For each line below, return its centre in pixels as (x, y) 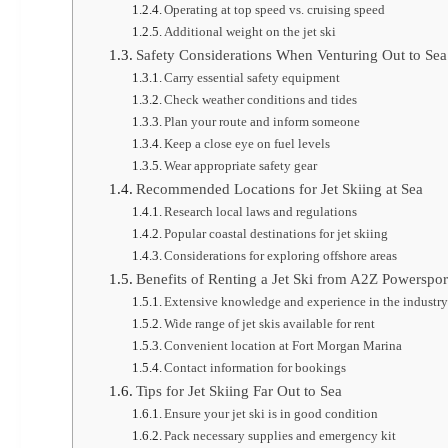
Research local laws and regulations (261, 212)
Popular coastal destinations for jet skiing (276, 234)
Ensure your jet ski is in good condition (271, 414)
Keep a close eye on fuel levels (247, 144)
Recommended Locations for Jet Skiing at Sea (279, 189)
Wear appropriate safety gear (241, 166)
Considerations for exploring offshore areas (281, 256)
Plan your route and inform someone (262, 122)
